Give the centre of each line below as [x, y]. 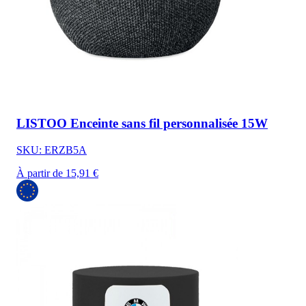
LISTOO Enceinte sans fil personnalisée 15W [142, 124]
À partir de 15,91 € [57, 173]
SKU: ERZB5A [52, 150]
